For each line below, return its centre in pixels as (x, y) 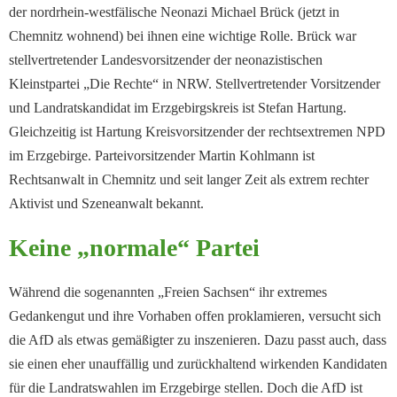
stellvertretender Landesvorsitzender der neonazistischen (166, 60)
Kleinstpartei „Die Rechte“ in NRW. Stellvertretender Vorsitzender (195, 84)
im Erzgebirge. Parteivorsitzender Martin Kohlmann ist (162, 156)
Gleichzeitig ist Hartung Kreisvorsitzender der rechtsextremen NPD (197, 132)
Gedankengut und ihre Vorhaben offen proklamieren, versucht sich (195, 316)
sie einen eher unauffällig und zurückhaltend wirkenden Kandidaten (198, 364)
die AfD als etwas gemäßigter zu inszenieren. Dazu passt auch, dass (198, 340)
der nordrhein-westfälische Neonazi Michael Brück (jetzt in (174, 12)
